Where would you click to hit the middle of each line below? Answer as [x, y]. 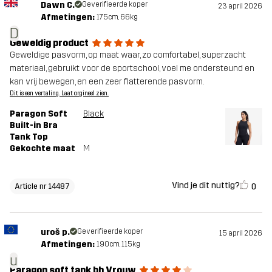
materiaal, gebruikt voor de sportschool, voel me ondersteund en [132, 68]
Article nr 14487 [42, 186]
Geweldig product [49, 42]
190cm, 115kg [118, 244]
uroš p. [55, 232]
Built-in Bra [34, 125]
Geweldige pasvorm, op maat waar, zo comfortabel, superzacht [128, 55]
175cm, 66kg [117, 17]
